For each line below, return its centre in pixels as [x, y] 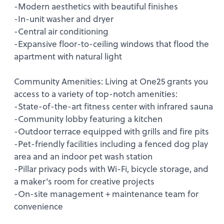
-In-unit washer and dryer [64, 19]
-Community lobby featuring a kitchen [88, 119]
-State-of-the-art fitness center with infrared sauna [113, 106]
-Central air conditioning [61, 31]
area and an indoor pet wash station [83, 156]
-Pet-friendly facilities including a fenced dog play [111, 144]
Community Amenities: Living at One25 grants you [111, 81]
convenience [38, 206]
